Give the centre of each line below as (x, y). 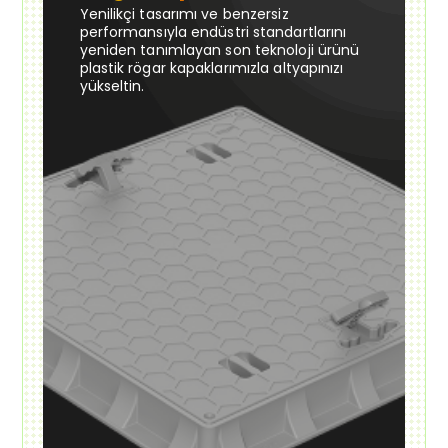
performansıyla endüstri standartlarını (213, 31)
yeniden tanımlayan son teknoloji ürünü (219, 49)
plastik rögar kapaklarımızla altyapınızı (211, 67)
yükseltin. (112, 85)
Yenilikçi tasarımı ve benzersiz (184, 13)
